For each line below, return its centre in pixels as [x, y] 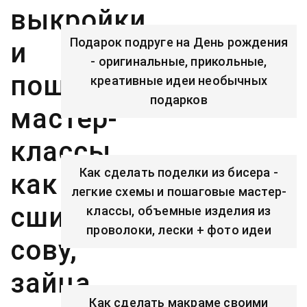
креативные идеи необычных [179, 81]
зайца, [54, 283]
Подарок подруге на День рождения [179, 42]
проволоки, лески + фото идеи [179, 230]
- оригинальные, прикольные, [179, 61]
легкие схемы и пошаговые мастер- [179, 192]
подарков [179, 100]
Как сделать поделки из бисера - [179, 172]
